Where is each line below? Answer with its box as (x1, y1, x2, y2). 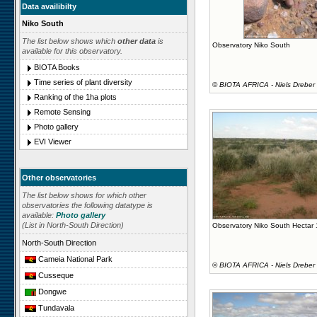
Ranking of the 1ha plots (34, 93, 117, 101)
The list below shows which (22, 37, 117, 45)
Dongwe (36, 287, 67, 296)
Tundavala (36, 304, 74, 313)
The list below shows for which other (22, 191, 146, 200)
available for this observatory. (22, 47, 122, 55)
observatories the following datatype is (22, 201, 153, 209)
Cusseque (36, 271, 74, 280)
